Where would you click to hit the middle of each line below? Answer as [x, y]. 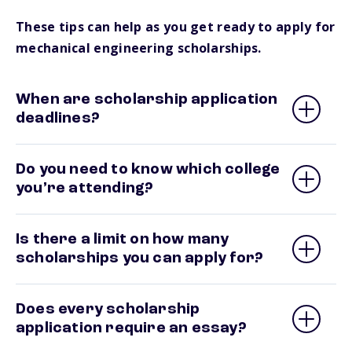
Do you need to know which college [148, 170]
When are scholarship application [147, 100]
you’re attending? [85, 189]
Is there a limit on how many [123, 240]
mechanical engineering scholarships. [139, 48]
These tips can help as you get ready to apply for [176, 27]
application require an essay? [131, 328]
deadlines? [58, 119]
